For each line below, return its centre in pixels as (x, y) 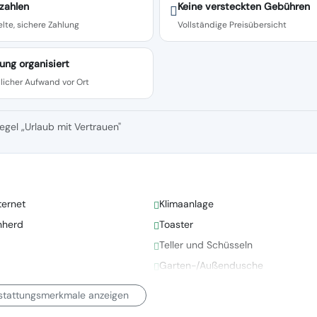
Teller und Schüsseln (206, 244)
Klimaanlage (186, 203)
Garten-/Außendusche (211, 265)
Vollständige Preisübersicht (232, 25)
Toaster (176, 224)
